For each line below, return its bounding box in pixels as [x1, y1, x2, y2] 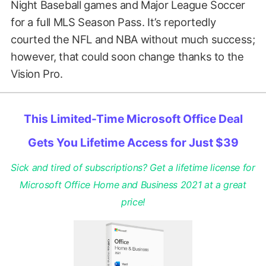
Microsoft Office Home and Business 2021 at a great [20, 179, 246, 191]
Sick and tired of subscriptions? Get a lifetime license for [11, 161, 255, 174]
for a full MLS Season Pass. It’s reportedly [10, 15, 216, 28]
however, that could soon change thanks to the [10, 49, 244, 63]
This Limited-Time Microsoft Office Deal [23, 112, 243, 126]
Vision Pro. [10, 66, 63, 80]
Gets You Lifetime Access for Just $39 [27, 135, 239, 150]
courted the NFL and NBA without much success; [10, 32, 255, 46]
